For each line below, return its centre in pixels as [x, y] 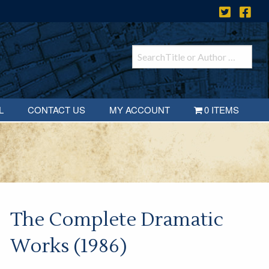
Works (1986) [68, 246]
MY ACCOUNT [139, 110]
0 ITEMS [222, 110]
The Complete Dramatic [116, 220]
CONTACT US [56, 110]
